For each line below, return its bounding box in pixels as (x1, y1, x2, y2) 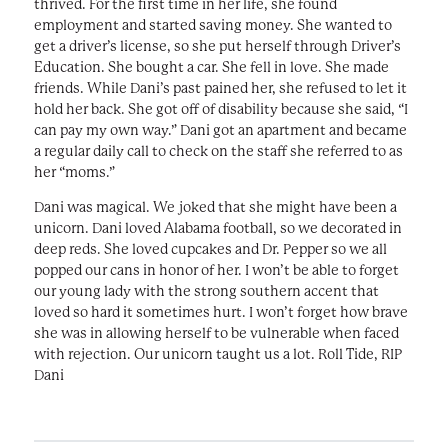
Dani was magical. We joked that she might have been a (33, 198, 397, 215)
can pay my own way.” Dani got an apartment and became (33, 121, 407, 138)
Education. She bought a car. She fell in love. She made (33, 58, 389, 75)
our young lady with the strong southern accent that (33, 282, 379, 299)
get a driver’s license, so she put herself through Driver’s (33, 37, 401, 54)
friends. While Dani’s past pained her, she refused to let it (33, 79, 407, 96)
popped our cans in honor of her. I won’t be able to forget (33, 261, 399, 278)
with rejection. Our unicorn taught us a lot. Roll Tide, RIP (33, 345, 402, 362)
